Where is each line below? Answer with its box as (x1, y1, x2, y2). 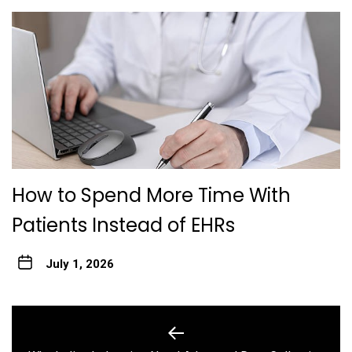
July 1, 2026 (45, 256, 114, 271)
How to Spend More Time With (12, 181, 291, 208)
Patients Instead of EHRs (12, 211, 235, 238)
